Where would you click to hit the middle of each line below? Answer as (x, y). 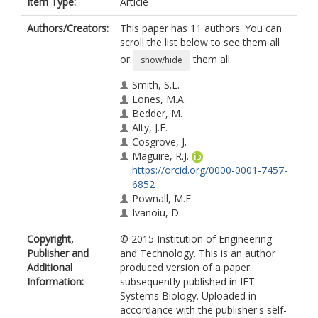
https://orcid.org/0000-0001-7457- (210, 170)
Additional (50, 267)
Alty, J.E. (150, 127)
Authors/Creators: (68, 28)
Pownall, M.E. (163, 198)
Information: (55, 281)
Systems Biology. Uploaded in (188, 296)
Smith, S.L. (156, 85)
